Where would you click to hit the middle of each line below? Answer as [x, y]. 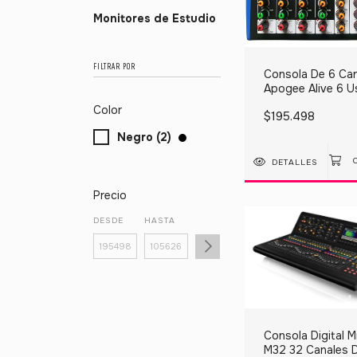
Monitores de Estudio [155, 19]
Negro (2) [144, 137]
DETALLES [295, 162]
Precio [110, 196]
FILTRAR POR [114, 67]
